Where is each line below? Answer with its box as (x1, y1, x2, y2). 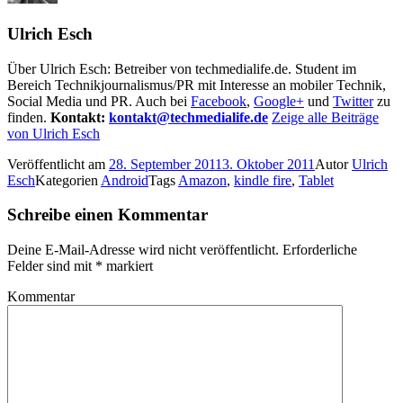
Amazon (178, 172, 227, 188)
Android (101, 172, 148, 188)
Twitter (333, 93, 373, 109)
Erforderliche (279, 241, 357, 257)
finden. (7, 109, 50, 125)
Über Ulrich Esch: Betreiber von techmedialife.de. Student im (7, 60, 356, 76)
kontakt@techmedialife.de (109, 109, 268, 125)
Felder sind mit (7, 257, 95, 273)
